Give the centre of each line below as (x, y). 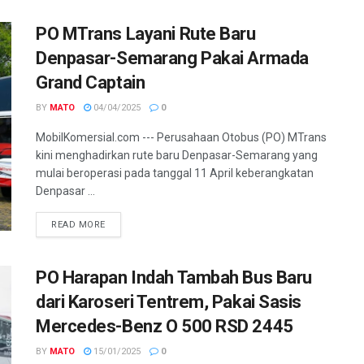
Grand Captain (91, 82)
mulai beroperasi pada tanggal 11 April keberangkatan (175, 173)
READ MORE (78, 224)
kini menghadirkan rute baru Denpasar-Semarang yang (177, 155)
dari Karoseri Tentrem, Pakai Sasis (169, 301)
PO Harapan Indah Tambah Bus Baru (174, 277)
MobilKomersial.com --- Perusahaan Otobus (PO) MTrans (181, 137)
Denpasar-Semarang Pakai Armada (172, 58)
